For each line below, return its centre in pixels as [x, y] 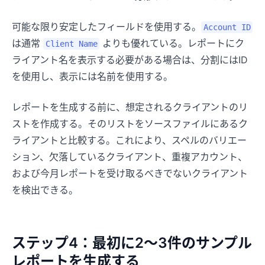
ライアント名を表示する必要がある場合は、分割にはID [130, 59]
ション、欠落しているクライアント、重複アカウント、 [130, 156]
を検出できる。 [45, 190]
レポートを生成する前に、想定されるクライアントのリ [130, 107]
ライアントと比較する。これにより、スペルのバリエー [129, 140]
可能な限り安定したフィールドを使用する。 [106, 26]
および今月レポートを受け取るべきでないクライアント [130, 173]
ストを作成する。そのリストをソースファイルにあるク [130, 123]
